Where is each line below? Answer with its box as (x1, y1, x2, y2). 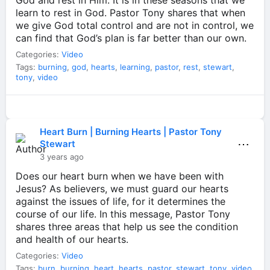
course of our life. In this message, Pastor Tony (16, 207, 230, 220)
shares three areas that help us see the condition (16, 220, 238, 233)
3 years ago (40, 151, 84, 162)
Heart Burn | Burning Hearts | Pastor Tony (40, 125, 222, 137)
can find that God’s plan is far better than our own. (16, 32, 246, 45)
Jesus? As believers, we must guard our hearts (16, 182, 228, 195)
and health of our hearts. (16, 233, 128, 245)
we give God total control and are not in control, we (16, 19, 254, 32)
